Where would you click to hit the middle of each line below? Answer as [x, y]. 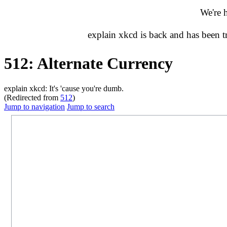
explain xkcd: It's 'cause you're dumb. [64, 88]
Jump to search [91, 106]
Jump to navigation [34, 106]
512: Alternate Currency [88, 64]
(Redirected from [32, 97]
